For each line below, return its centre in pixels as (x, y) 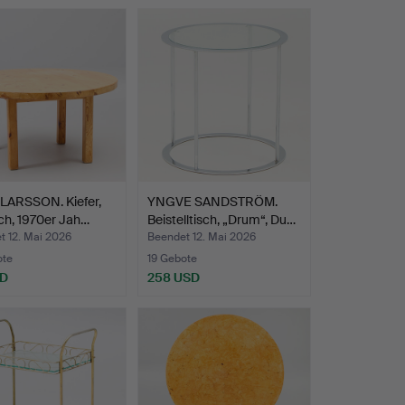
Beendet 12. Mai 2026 (201, 236)
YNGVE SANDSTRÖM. (212, 201)
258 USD (173, 277)
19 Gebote (172, 258)
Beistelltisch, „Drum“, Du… (221, 219)
